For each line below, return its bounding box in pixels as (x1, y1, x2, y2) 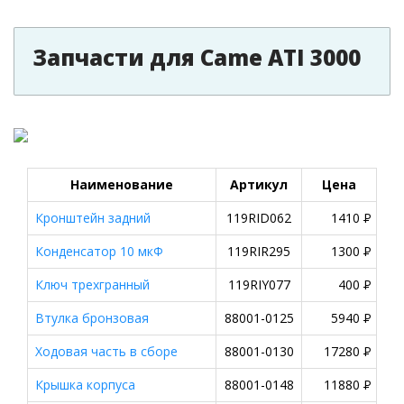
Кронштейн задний (35, 209, 151, 226)
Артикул (230, 176, 288, 193)
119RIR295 (227, 243, 290, 260)
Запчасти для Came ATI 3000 (32, 42, 361, 72)
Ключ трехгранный (35, 276, 150, 293)
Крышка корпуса (35, 376, 135, 393)
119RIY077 (227, 276, 290, 293)
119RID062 (226, 209, 291, 226)
